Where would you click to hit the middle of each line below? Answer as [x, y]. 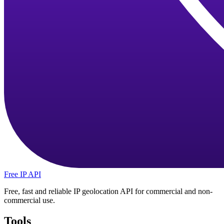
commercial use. [29, 200]
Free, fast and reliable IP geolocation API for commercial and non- [108, 191]
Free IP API [22, 174]
